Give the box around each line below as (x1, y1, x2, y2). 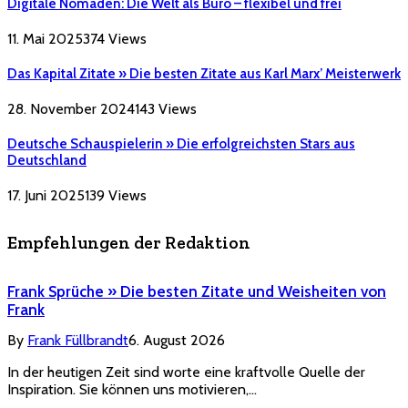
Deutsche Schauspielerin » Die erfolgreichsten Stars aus (7, 135, 355, 152)
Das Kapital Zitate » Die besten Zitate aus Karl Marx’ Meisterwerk (7, 65, 401, 82)
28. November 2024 (7, 99, 135, 117)
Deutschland (7, 151, 87, 168)
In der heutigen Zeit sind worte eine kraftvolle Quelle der (7, 363, 365, 382)
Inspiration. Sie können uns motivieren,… (7, 381, 257, 399)
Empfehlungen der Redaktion (7, 232, 250, 254)
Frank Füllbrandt (27, 331, 128, 350)
